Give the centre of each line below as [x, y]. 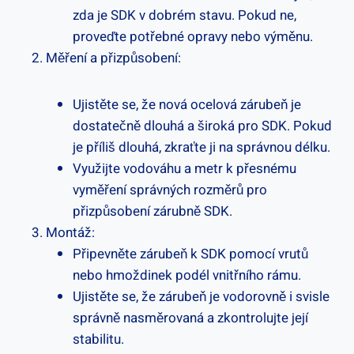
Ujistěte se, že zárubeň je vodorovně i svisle [201, 296]
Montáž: [70, 232]
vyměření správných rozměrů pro [170, 190]
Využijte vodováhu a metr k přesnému [185, 168]
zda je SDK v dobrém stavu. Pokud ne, [185, 15]
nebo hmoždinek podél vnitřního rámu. [187, 275]
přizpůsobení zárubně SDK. [153, 211]
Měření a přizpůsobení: [113, 58]
